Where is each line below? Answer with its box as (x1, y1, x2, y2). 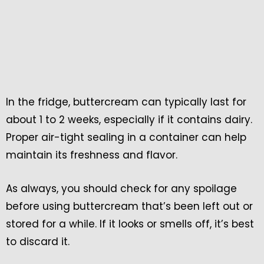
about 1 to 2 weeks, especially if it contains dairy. (6, 112, 252, 127)
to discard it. (6, 234, 70, 249)
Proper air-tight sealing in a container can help (6, 130, 246, 144)
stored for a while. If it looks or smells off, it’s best (6, 216, 254, 231)
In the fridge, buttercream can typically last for (6, 94, 246, 109)
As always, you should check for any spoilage (6, 181, 237, 196)
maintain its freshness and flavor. (6, 147, 177, 162)
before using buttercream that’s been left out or (6, 199, 253, 213)
